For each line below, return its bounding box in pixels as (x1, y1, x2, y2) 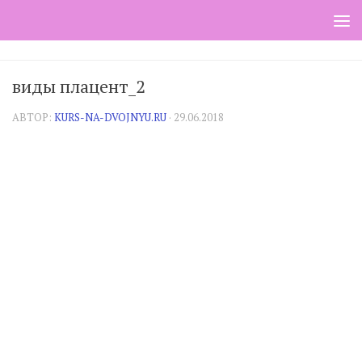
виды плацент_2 (12, 74, 145, 98)
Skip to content (22, 15, 116, 33)
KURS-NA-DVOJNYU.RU (54, 110, 166, 124)
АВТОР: (12, 110, 54, 124)
